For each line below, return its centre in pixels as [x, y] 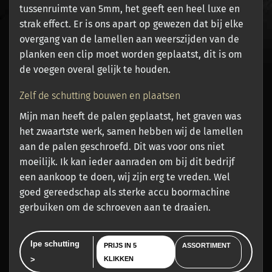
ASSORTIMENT [207, 246]
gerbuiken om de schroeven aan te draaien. [115, 208]
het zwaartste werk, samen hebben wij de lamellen [131, 132]
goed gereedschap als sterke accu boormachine [125, 192]
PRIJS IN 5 [120, 246]
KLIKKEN [118, 259]
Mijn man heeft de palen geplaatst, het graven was [130, 117]
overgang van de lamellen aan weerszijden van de [129, 39]
